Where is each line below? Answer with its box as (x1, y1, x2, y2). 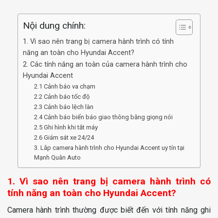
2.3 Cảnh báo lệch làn (34, 103, 93, 111)
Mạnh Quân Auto (34, 154, 81, 162)
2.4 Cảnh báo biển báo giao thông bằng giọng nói (34, 113, 173, 121)
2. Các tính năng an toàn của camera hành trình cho (23, 60, 187, 69)
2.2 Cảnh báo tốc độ (34, 93, 90, 101)
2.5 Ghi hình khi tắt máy (34, 124, 98, 131)
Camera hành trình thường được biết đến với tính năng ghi (7, 205, 211, 215)
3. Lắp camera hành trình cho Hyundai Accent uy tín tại (34, 144, 184, 152)
